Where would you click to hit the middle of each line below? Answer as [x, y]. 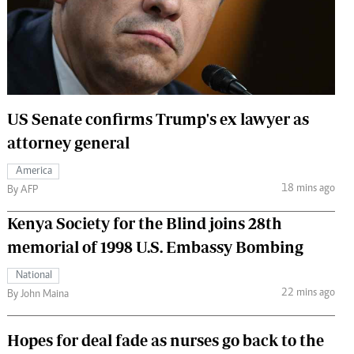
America [34, 171]
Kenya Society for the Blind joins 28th [145, 223]
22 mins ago [308, 294]
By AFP [23, 190]
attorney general [68, 142]
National [34, 275]
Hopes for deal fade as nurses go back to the [166, 340]
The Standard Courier [173, 18]
